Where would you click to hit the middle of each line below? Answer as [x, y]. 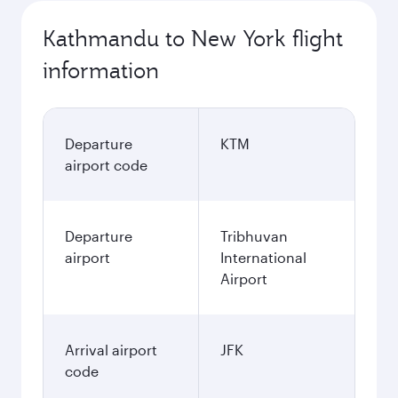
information [101, 70]
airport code [106, 165]
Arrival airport [111, 350]
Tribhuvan [254, 236]
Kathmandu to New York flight [193, 38]
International [263, 257]
